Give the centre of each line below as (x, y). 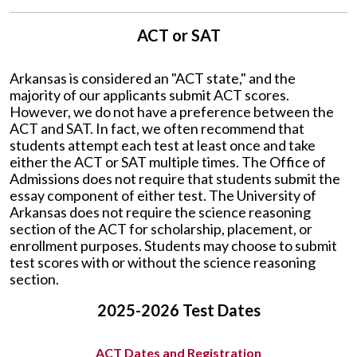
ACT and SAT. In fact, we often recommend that (157, 128)
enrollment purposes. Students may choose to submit (173, 245)
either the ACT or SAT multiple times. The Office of (168, 162)
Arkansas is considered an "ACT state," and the (153, 78)
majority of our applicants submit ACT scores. (149, 95)
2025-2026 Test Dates (178, 310)
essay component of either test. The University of (163, 195)
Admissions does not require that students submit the (175, 178)
